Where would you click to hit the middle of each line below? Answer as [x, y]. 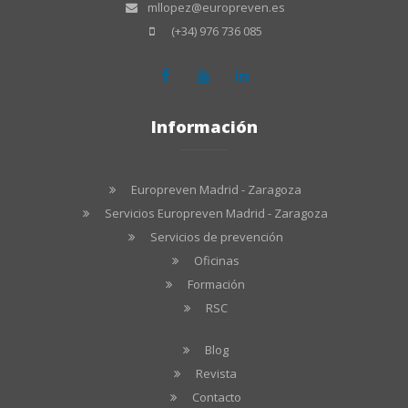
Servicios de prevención [216, 237]
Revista [217, 374]
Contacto [216, 398]
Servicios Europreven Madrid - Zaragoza [217, 214]
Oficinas [216, 261]
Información [204, 127]
